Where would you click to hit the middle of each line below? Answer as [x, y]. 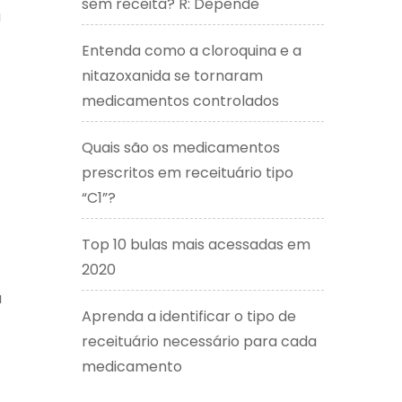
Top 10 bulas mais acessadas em [196, 244]
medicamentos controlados [180, 100]
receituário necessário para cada [199, 341]
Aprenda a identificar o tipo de [189, 316]
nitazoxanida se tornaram [172, 75]
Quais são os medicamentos [181, 147]
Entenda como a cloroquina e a [192, 50]
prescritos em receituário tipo [188, 172]
